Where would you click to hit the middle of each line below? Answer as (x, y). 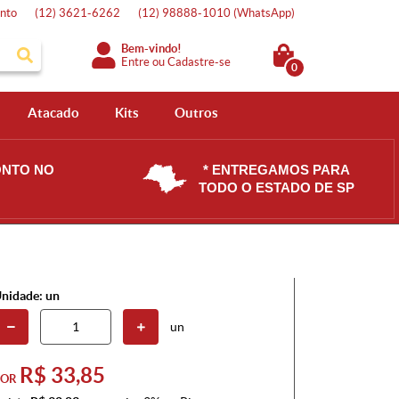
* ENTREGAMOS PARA (276, 170)
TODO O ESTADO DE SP (276, 187)
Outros (196, 113)
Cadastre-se (199, 61)
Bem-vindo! (152, 48)
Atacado (53, 113)
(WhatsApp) (264, 13)
